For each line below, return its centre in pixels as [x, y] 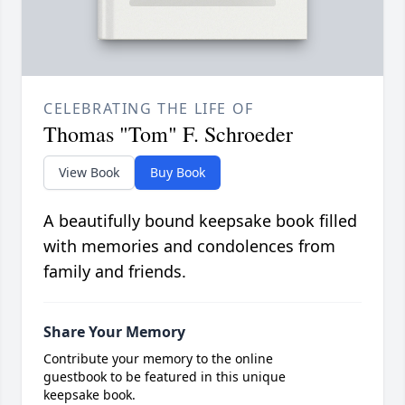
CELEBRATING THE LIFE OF [149, 109]
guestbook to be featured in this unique [165, 377]
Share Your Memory [114, 332]
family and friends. [115, 272]
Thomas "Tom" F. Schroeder [168, 134]
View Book [89, 173]
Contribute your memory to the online [158, 359]
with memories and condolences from [189, 246]
